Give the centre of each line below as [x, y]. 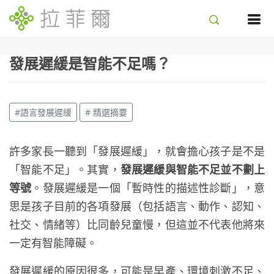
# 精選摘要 [106, 112]
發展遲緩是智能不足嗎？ [90, 63]
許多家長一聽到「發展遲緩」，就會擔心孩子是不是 [137, 151]
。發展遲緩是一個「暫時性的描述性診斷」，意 [148, 188]
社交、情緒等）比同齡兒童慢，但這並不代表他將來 [137, 224]
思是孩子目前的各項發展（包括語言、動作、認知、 [137, 206]
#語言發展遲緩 [43, 112]
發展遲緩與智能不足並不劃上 [193, 169]
